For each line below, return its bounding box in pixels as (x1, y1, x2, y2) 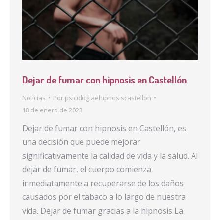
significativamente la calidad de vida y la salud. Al (22, 150, 198, 161)
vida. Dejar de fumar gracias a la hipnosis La (22, 205, 183, 216)
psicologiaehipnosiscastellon (65, 93, 151, 102)
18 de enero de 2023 (22, 105, 82, 114)
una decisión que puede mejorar (22, 136, 140, 147)
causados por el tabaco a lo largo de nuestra (22, 191, 186, 202)
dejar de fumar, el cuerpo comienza (22, 164, 151, 175)
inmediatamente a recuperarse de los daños (22, 177, 184, 189)
